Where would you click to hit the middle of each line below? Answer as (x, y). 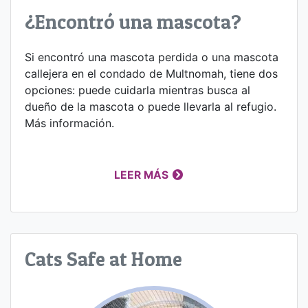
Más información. (69, 123)
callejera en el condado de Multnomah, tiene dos (151, 74)
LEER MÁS (142, 175)
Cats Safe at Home (103, 259)
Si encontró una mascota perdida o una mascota (152, 57)
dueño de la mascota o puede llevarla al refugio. (151, 107)
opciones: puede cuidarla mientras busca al (137, 90)
